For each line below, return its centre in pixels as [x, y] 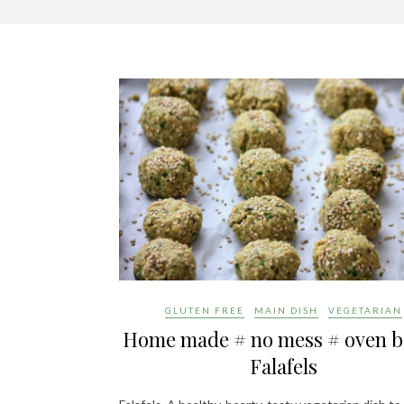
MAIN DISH [286, 311]
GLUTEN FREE [205, 311]
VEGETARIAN [365, 311]
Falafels [284, 367]
